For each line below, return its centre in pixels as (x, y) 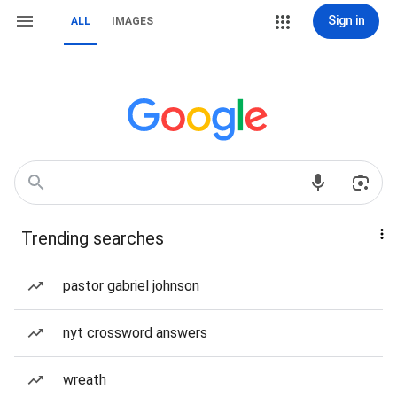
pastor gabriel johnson (131, 286)
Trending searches (93, 238)
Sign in (346, 20)
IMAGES (132, 21)
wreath (85, 380)
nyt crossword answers (135, 333)
